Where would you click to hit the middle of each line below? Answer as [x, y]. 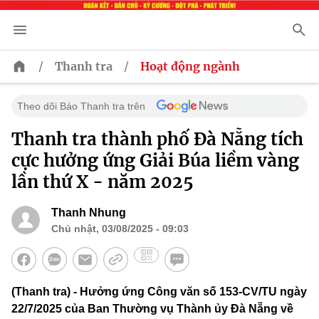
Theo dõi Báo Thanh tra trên [81, 106]
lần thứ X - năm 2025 [103, 182]
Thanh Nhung [89, 213]
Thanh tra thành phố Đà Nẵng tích [157, 140]
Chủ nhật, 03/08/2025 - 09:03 [120, 229]
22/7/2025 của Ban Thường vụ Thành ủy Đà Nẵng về [152, 309]
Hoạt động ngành [190, 67]
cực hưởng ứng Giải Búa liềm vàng [155, 161]
